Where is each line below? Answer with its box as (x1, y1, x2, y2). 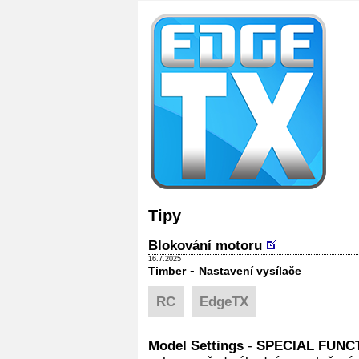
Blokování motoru (148, 238, 262, 254)
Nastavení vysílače (199, 265, 301, 278)
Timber (148, 265, 186, 278)
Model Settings (148, 338, 244, 354)
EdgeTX (200, 294, 248, 310)
